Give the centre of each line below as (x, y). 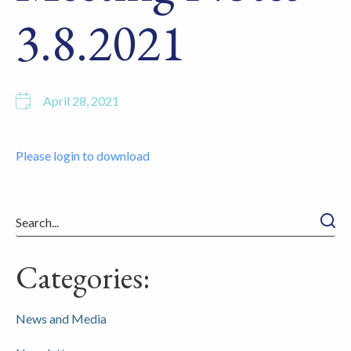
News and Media (61, 318)
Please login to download (83, 156)
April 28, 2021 (81, 101)
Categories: (83, 277)
